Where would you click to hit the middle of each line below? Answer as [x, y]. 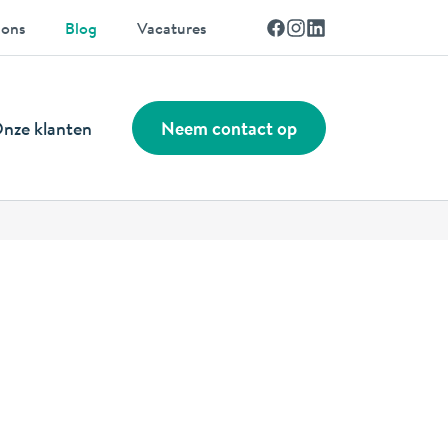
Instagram [340, 27]
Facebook [318, 27]
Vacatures [171, 28]
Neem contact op [229, 128]
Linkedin [354, 27]
